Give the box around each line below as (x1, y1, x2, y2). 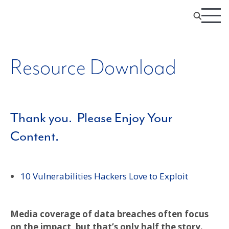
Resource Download (10, 56, 176, 80)
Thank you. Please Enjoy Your (10, 110, 173, 126)
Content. (10, 128, 59, 145)
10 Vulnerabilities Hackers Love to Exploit (20, 170, 190, 182)
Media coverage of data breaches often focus (10, 208, 209, 220)
